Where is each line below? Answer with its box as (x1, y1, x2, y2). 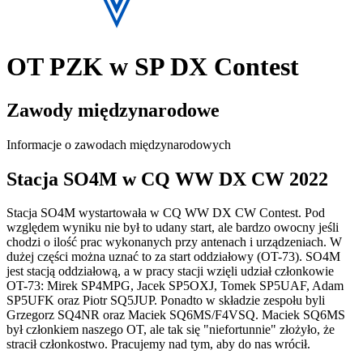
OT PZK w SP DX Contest (6, 52, 299, 82)
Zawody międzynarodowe (6, 99, 220, 121)
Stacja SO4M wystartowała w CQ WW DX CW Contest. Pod (6, 206, 325, 220)
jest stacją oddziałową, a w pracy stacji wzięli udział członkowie (6, 264, 334, 279)
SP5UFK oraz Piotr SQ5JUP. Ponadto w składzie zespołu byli (6, 293, 325, 308)
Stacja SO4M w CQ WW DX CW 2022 (6, 168, 328, 190)
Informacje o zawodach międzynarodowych (6, 137, 231, 152)
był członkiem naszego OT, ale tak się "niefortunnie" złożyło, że (6, 322, 335, 337)
